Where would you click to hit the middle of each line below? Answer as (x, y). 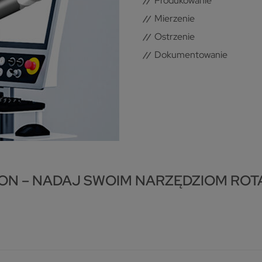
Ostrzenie (175, 37)
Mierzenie (175, 19)
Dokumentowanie (191, 55)
